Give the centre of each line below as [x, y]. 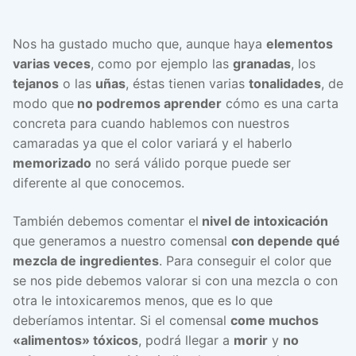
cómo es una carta [280, 104]
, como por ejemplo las [162, 64]
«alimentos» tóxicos [75, 340]
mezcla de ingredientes [86, 260]
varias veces [52, 64]
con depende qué [286, 240]
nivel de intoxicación [263, 221]
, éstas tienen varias [187, 84]
